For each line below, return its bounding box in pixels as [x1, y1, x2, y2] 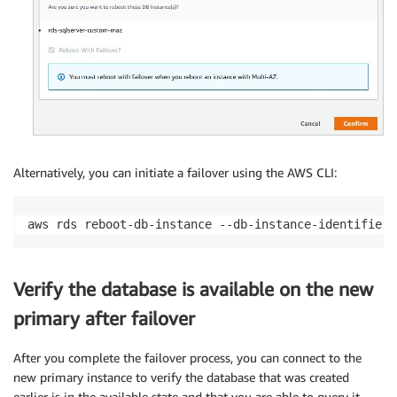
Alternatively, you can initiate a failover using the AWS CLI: [13, 164, 337, 180]
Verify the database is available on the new [13, 277, 373, 300]
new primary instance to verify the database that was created [13, 370, 349, 385]
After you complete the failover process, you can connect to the [13, 350, 362, 366]
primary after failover [13, 307, 195, 330]
